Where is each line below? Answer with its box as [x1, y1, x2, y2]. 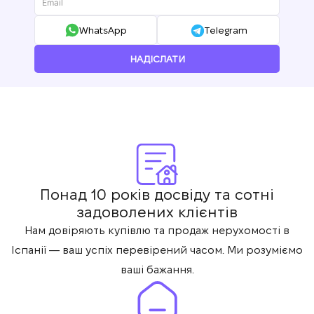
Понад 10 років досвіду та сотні [40, 186, 274, 203]
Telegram [203, 25, 247, 36]
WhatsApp [78, 25, 127, 36]
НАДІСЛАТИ [129, 53, 185, 64]
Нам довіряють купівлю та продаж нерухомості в [25, 224, 289, 236]
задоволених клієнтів [76, 204, 238, 220]
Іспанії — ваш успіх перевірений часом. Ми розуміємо [11, 244, 303, 256]
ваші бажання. [120, 264, 194, 275]
